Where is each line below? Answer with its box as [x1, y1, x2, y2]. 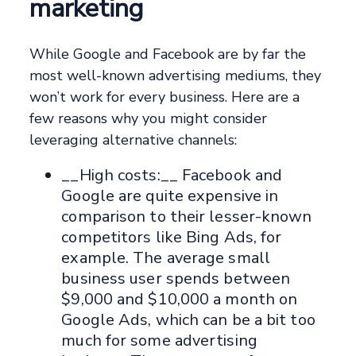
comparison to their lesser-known [61, 206, 312, 228]
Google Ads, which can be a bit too [61, 309, 315, 331]
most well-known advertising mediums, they [29, 66, 322, 86]
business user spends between [61, 268, 291, 290]
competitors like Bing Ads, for [61, 226, 282, 249]
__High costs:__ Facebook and [61, 164, 283, 187]
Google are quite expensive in [61, 185, 279, 207]
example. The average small [61, 247, 270, 269]
